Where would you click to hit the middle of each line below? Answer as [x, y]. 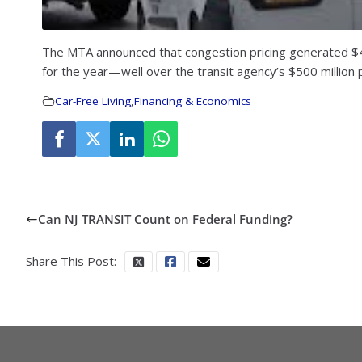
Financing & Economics [193, 101]
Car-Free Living [93, 101]
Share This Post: [71, 261]
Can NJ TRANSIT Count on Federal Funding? [165, 219]
